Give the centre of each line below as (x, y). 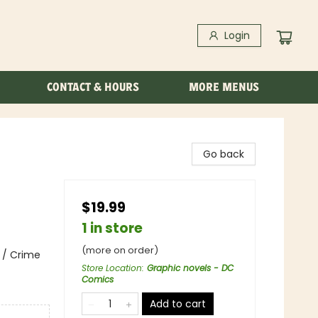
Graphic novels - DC (190, 268)
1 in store (112, 228)
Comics (98, 279)
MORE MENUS (224, 87)
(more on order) (120, 250)
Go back (224, 154)
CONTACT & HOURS (93, 87)
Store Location (112, 268)
